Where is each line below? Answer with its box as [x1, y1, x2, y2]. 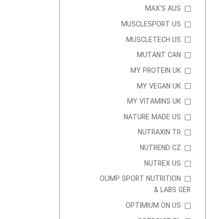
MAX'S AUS [145, 3, 181, 15]
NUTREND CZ [140, 143, 181, 154]
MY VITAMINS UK [127, 96, 181, 108]
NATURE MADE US [124, 111, 181, 123]
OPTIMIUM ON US [126, 200, 181, 211]
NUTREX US [144, 158, 181, 169]
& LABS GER [154, 185, 191, 196]
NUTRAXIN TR [138, 127, 181, 138]
